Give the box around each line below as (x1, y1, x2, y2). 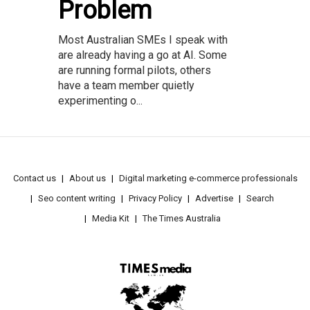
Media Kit (91, 213, 129, 224)
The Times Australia (142, 213, 221, 224)
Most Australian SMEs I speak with (58, 33, 228, 47)
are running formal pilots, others (58, 64, 211, 77)
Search (246, 193, 274, 204)
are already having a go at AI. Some (58, 48, 227, 62)
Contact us (12, 173, 56, 184)
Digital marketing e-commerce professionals (118, 173, 298, 184)
